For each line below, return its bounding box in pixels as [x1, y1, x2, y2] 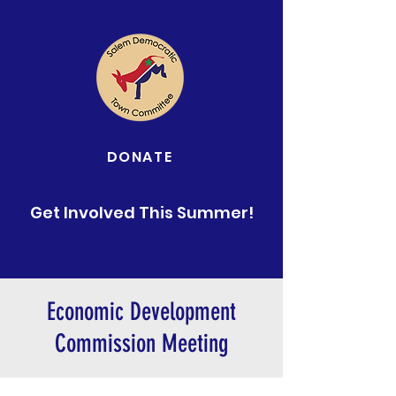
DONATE [106, 146, 173, 167]
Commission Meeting [55, 329, 228, 358]
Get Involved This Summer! [29, 202, 254, 224]
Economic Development [47, 297, 236, 326]
